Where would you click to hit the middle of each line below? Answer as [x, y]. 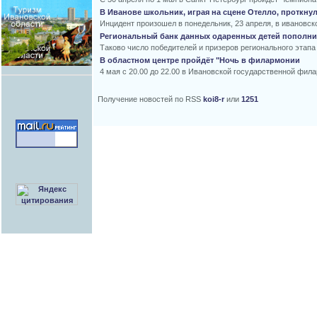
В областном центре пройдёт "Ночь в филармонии [200, 60]
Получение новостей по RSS [150, 99]
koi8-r [214, 99]
